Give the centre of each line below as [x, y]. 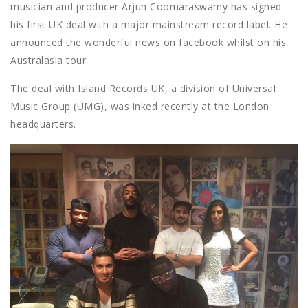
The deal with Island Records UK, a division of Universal [143, 89]
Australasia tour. [49, 60]
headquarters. [43, 124]
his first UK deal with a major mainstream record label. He [149, 25]
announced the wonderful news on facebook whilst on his [148, 43]
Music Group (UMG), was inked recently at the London [140, 107]
